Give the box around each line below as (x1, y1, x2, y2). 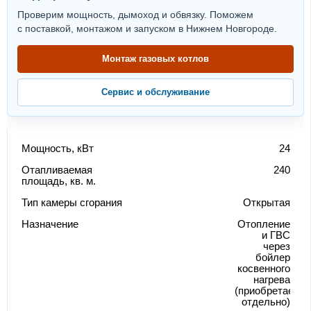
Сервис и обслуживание (101, 87, 210, 98)
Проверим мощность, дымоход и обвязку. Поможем (17, 9, 253, 21)
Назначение (22, 218, 78, 230)
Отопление (237, 218, 290, 230)
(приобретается (235, 285, 310, 297)
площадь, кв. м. (22, 175, 96, 187)
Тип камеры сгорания (22, 196, 122, 209)
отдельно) (242, 296, 290, 308)
